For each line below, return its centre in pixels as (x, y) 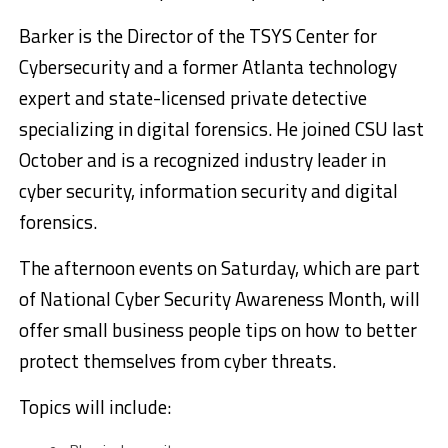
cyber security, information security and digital (208, 191)
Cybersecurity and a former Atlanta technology (207, 67)
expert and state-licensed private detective (192, 98)
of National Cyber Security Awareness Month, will (219, 299)
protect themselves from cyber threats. (177, 361)
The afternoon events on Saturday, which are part (219, 268)
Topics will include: (94, 407)
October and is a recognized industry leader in (202, 160)
